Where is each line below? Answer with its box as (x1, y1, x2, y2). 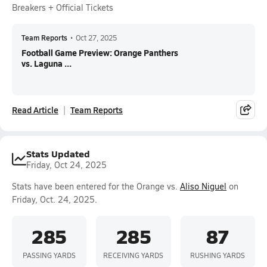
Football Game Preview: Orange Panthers (21, 46, 178, 58)
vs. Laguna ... (21, 57, 72, 69)
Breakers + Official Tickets (12, 2, 113, 13)
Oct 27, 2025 (76, 33, 117, 42)
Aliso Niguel (180, 181, 226, 192)
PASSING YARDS (23, 250, 76, 260)
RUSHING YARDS (190, 250, 246, 260)
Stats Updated (26, 147, 90, 160)
